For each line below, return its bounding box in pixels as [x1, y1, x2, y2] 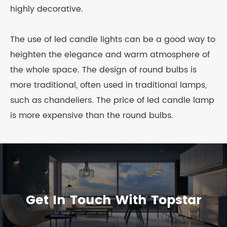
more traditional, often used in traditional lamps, [10, 78, 207, 92]
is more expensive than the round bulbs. [10, 108, 173, 122]
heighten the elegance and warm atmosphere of [10, 48, 210, 61]
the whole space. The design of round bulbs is [10, 63, 197, 77]
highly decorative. [10, 2, 86, 16]
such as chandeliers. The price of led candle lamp [10, 93, 214, 107]
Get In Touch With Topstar [25, 190, 202, 211]
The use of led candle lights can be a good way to [10, 32, 215, 46]
